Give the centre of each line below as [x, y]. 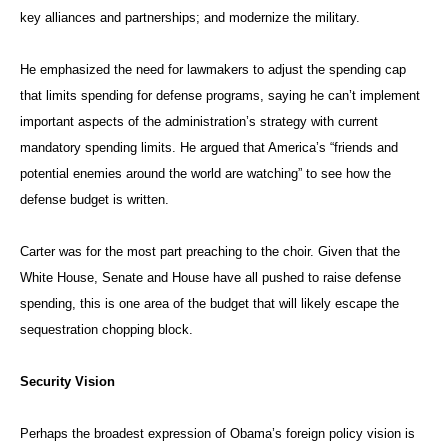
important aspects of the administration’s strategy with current [199, 121]
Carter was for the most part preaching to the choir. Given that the [210, 251]
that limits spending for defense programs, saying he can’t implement [220, 95]
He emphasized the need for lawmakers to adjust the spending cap [213, 69]
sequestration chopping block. [106, 329]
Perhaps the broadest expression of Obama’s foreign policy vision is [217, 433]
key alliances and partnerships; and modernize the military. [190, 17]
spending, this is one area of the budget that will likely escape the [209, 303]
